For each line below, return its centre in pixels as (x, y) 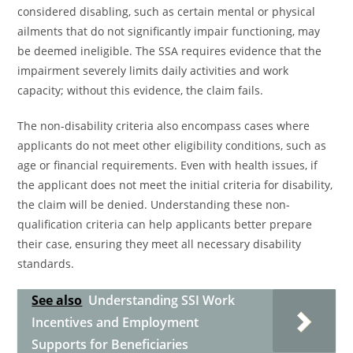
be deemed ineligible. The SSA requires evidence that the (170, 51)
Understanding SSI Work (162, 300)
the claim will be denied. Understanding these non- (154, 204)
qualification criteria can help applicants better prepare (165, 224)
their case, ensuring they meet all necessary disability (160, 244)
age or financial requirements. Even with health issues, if (168, 165)
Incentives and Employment (115, 322)
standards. (46, 264)
